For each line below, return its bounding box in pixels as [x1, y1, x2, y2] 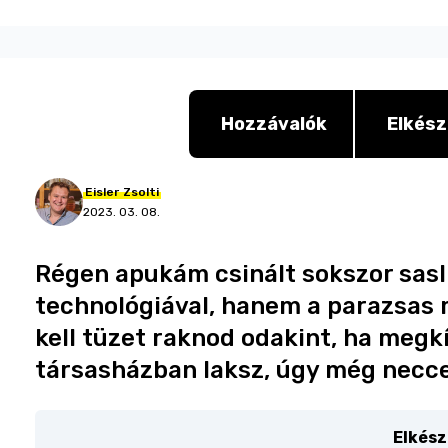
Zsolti [123, 185, 160, 199]
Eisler [85, 185, 120, 199]
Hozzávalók [220, 113, 327, 135]
